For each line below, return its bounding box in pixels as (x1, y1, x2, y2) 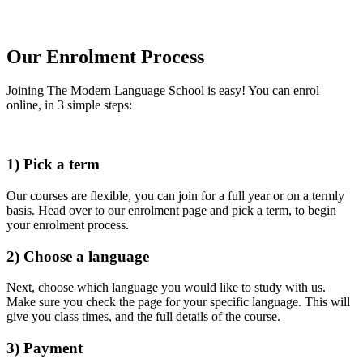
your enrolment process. (6, 217, 129, 232)
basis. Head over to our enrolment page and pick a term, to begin (6, 203, 336, 217)
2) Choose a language (6, 247, 149, 265)
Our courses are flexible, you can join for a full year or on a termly (6, 188, 344, 203)
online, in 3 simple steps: (6, 98, 132, 113)
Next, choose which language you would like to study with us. (6, 280, 326, 295)
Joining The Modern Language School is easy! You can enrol (6, 83, 319, 98)
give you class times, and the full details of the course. (6, 310, 280, 324)
